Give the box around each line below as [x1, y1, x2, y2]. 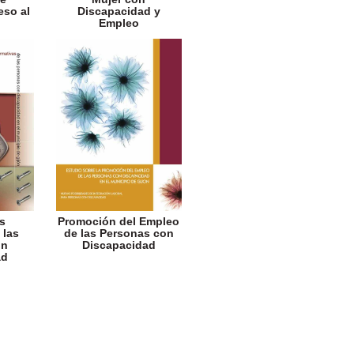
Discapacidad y [77, 6, 160, 18]
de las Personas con [63, 227, 174, 239]
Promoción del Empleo [58, 215, 180, 228]
